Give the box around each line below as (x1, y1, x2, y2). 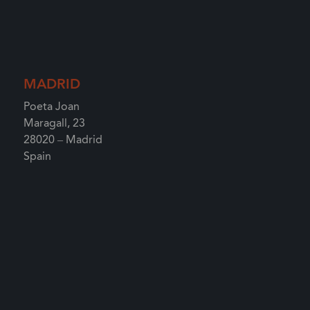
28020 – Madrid (24, 131, 102, 148)
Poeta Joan (24, 98, 80, 115)
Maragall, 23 (24, 115, 85, 131)
